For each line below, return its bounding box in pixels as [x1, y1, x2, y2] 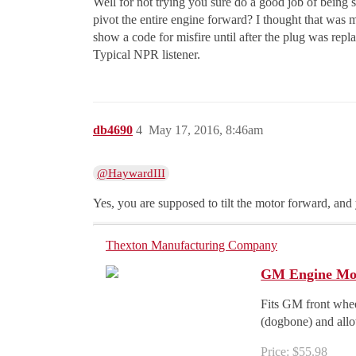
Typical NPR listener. [93, 48, 200, 61]
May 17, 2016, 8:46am [149, 123, 263, 137]
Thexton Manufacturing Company [106, 238, 277, 252]
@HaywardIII [97, 167, 166, 180]
